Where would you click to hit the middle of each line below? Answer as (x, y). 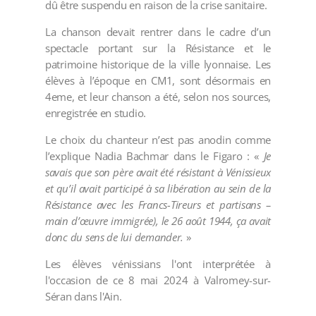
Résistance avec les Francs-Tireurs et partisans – (158, 205)
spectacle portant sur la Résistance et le (158, 48)
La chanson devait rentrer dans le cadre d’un (158, 32)
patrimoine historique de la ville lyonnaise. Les (158, 65)
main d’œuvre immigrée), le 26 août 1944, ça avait (158, 221)
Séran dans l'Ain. (84, 297)
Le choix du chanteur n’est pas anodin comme (158, 140)
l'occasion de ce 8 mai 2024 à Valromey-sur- (158, 280)
